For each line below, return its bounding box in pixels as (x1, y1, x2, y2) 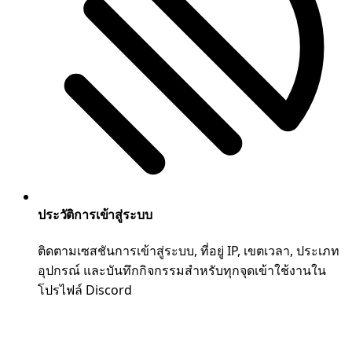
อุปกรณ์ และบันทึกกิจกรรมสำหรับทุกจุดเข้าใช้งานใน (38, 261, 326, 279)
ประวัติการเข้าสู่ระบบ (38, 205, 152, 223)
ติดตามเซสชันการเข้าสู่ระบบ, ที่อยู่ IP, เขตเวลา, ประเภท (38, 241, 339, 259)
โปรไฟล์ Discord (38, 280, 132, 299)
